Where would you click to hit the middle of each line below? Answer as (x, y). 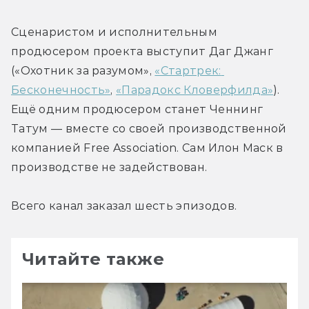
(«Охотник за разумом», (83, 70)
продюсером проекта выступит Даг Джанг (142, 51)
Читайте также (93, 259)
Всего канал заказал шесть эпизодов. (124, 206)
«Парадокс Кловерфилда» (195, 90)
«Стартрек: (188, 70)
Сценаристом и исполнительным (114, 32)
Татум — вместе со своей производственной (149, 128)
